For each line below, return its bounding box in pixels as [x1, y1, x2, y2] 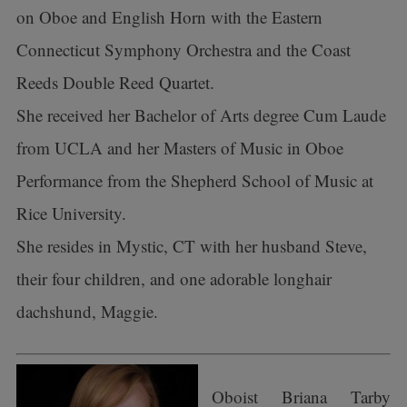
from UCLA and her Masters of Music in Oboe [15, 136, 343, 159]
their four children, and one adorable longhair [15, 267, 332, 290]
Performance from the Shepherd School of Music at [15, 169, 373, 192]
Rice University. [15, 202, 126, 224]
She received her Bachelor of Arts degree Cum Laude [15, 104, 386, 126]
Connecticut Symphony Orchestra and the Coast [15, 38, 351, 61]
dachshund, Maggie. [15, 300, 158, 323]
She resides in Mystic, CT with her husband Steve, [15, 234, 367, 257]
